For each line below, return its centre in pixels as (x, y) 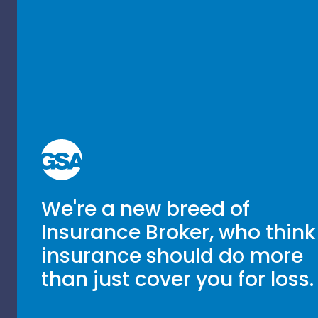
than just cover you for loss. (177, 279)
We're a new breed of (145, 209)
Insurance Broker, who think (178, 232)
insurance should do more (172, 256)
